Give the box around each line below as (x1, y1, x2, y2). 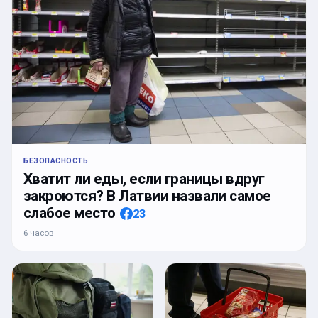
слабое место (23, 204, 116, 221)
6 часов (23, 227, 53, 238)
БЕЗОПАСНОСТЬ (23, 155, 89, 165)
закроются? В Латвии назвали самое (23, 187, 271, 204)
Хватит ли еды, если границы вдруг (23, 170, 265, 187)
